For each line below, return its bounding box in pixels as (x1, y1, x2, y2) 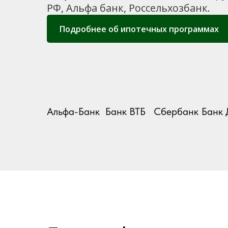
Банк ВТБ (105, 105, 146, 118)
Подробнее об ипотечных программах (59, 23, 219, 35)
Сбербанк (154, 105, 198, 118)
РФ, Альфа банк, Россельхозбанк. (47, 1, 210, 15)
